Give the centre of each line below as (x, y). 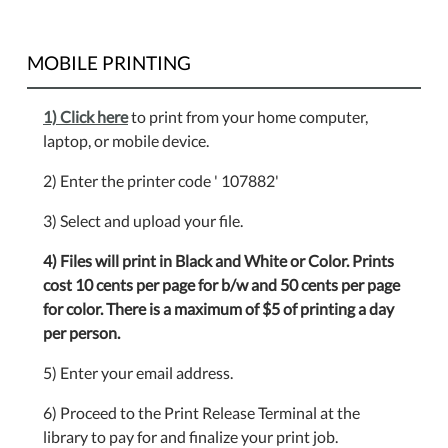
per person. (81, 332)
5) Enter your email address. (138, 372)
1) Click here (85, 116)
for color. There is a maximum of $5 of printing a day (218, 308)
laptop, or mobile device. (126, 140)
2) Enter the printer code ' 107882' (161, 180)
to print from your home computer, (248, 116)
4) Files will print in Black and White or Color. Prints (218, 260)
